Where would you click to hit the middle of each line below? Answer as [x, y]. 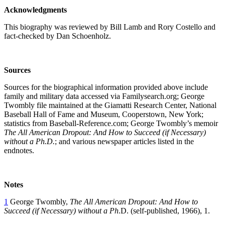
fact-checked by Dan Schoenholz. [58, 36]
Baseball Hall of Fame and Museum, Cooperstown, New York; [104, 114]
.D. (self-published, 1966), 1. [164, 210]
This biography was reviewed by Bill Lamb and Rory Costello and [110, 27]
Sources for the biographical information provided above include [106, 87]
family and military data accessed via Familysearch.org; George [104, 96]
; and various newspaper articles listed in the [124, 141]
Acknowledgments [35, 10]
